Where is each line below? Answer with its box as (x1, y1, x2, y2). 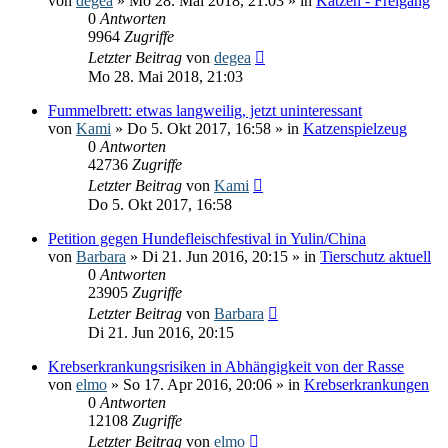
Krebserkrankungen (304, 375, 429, 393)
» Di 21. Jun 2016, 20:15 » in (126, 247, 320, 265)
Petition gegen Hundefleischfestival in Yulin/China (48, 229, 366, 247)
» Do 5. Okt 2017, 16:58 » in (111, 119, 303, 137)
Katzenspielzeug (303, 119, 407, 137)
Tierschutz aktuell (320, 247, 431, 265)
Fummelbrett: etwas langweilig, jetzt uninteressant (48, 101, 362, 119)
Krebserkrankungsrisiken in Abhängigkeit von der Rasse (48, 357, 404, 375)
